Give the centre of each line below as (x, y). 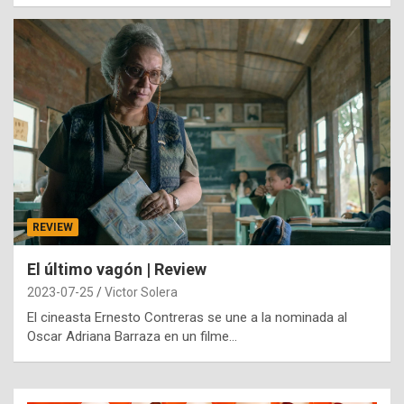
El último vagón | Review (117, 270)
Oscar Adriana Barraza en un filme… (132, 337)
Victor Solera (141, 293)
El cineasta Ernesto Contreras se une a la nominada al (187, 318)
